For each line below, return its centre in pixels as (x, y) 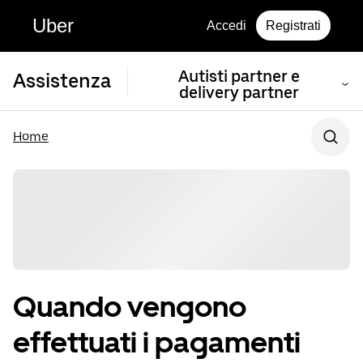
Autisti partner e (239, 76)
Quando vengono (130, 307)
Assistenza (62, 81)
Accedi (226, 26)
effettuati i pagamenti (157, 343)
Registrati (293, 26)
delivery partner (239, 92)
